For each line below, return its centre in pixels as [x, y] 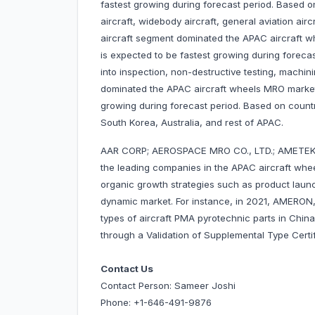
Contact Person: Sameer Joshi [169, 286]
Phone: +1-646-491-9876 [156, 303]
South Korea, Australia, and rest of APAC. [193, 123]
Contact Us [127, 269]
